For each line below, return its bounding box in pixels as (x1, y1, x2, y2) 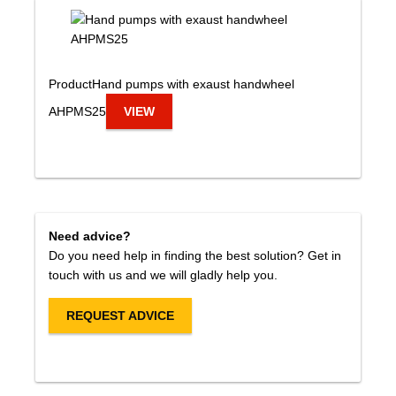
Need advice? (49, 229, 131, 243)
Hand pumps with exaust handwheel (92, 77, 294, 91)
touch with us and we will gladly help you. (49, 268, 278, 282)
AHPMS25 (49, 104, 106, 118)
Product (49, 77, 92, 91)
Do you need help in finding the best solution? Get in (49, 248, 341, 263)
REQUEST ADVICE (66, 308, 174, 323)
